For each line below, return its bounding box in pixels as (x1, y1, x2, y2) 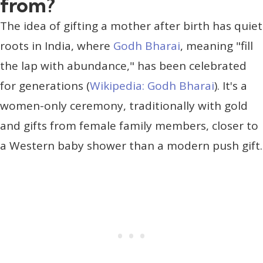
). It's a (214, 77, 247, 93)
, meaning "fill (180, 38, 253, 53)
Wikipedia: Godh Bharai (90, 77, 214, 93)
